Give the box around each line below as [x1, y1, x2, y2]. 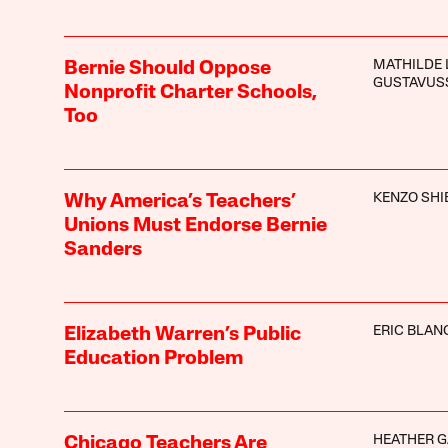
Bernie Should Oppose [63, 59, 271, 80]
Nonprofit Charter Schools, [63, 83, 317, 104]
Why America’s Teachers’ [63, 192, 295, 213]
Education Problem [63, 349, 243, 370]
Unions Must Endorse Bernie [63, 216, 327, 237]
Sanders [63, 240, 142, 261]
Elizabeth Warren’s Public [63, 325, 301, 346]
